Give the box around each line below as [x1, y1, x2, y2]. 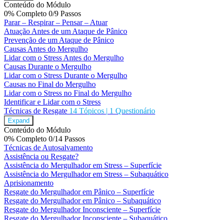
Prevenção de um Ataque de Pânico [4, 36, 114, 45]
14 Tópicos [69, 107, 106, 115]
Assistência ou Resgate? [4, 152, 79, 161]
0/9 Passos [49, 9, 81, 18]
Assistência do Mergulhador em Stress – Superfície [4, 161, 162, 170]
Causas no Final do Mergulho [4, 80, 96, 89]
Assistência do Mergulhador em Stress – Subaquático [4, 170, 168, 179]
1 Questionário [110, 107, 155, 115]
